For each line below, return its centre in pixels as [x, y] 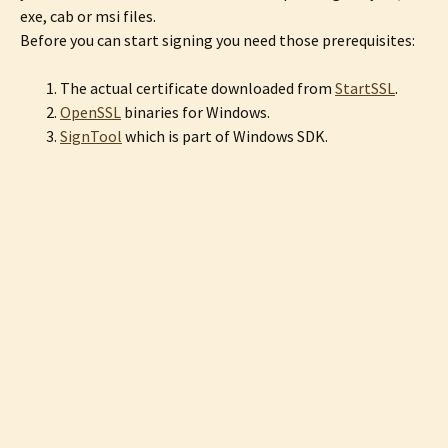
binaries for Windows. [195, 112]
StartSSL [365, 88]
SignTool [91, 136]
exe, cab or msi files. [88, 16]
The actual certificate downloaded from [197, 88]
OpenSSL [90, 112]
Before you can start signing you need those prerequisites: [217, 40]
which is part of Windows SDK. [225, 136]
